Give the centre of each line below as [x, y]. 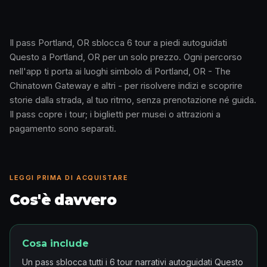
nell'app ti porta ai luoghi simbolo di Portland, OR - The [120, 71]
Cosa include [55, 243]
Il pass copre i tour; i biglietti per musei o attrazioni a [115, 114]
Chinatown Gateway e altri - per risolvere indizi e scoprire [126, 86]
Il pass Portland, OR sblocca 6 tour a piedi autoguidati [118, 43]
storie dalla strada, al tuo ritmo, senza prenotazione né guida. [133, 100]
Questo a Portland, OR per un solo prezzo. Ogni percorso [126, 57]
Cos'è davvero [63, 200]
